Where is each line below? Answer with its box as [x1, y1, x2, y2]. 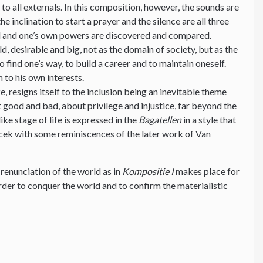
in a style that [181, 113, 237, 125]
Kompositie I [122, 165, 176, 177]
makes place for [176, 165, 240, 177]
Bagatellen [139, 113, 182, 125]
